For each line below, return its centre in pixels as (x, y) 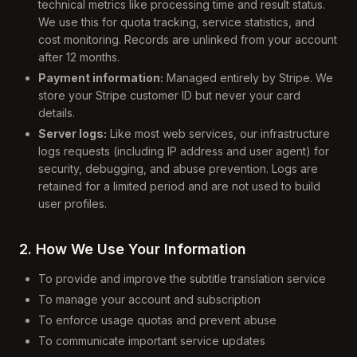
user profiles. (73, 204)
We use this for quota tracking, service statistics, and (177, 22)
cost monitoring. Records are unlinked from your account (188, 39)
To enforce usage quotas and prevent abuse (157, 320)
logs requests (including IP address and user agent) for (184, 151)
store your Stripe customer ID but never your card (169, 95)
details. (57, 113)
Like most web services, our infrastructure (218, 133)
